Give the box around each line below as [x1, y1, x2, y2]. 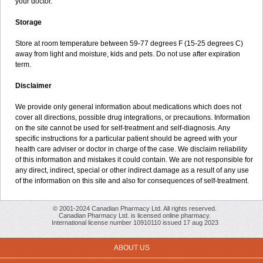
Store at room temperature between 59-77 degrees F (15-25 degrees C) [15, 39, 243, 48]
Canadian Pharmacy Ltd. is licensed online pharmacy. [59, 212, 211, 219]
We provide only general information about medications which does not [15, 103, 241, 111]
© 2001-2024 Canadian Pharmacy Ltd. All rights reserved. [53, 205, 217, 212]
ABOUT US [113, 244, 150, 252]
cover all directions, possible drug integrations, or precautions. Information [15, 113, 250, 122]
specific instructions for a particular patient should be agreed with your [15, 134, 237, 143]
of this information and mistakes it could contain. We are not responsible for [15, 156, 253, 164]
